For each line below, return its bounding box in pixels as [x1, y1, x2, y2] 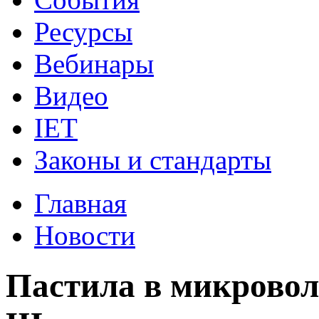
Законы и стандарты [34, 144, 271, 175]
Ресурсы [34, 16, 132, 47]
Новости [34, 219, 135, 251]
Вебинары [34, 48, 154, 79]
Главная [34, 187, 127, 219]
